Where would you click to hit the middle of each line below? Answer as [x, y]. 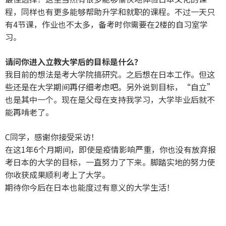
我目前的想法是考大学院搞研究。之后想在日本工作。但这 [110, 74]
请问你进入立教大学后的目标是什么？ [74, 61]
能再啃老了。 [29, 112]
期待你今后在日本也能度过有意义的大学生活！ [90, 187]
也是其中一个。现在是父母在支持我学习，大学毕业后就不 [110, 99]
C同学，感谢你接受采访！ [52, 136]
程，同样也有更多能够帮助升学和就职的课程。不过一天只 [110, 11]
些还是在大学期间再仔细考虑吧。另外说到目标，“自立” [110, 87]
